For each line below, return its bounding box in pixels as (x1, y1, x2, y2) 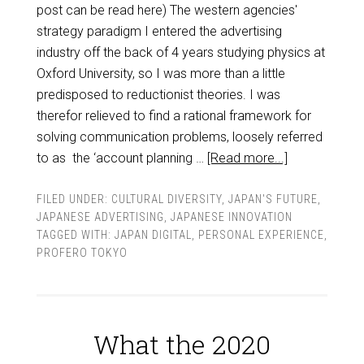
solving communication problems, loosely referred (36, 129, 323, 145)
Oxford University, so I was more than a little (36, 66, 285, 81)
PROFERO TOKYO (36, 246, 128, 259)
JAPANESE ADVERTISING (36, 210, 164, 223)
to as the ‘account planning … (36, 150, 207, 166)
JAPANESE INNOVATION (170, 210, 292, 223)
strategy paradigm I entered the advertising (36, 24, 282, 39)
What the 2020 (93, 327, 271, 362)
